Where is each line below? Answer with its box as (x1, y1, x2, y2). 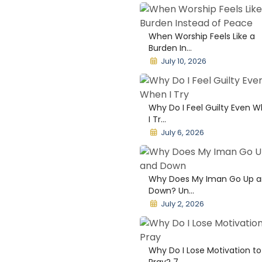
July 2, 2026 (161, 198, 205, 209)
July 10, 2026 (161, 56, 207, 67)
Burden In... (149, 42, 192, 54)
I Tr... (149, 113, 166, 125)
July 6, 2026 (161, 127, 205, 138)
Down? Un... (149, 185, 194, 196)
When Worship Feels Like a (149, 30, 255, 42)
